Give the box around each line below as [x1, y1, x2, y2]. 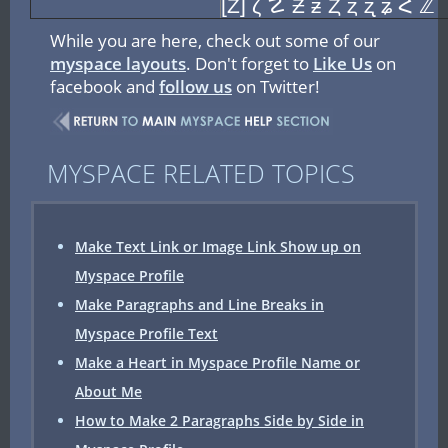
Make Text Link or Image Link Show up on [75, 237, 361, 256]
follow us [159, 75, 232, 98]
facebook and [50, 75, 159, 98]
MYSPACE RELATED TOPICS [47, 156, 355, 190]
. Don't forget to [186, 52, 313, 75]
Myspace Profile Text [75, 324, 218, 343]
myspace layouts [50, 52, 186, 75]
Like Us [313, 52, 372, 75]
